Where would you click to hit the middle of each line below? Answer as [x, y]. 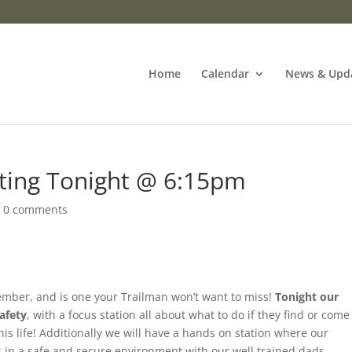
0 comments [36, 209]
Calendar [225, 73]
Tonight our [307, 297]
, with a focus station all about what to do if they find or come [189, 315]
